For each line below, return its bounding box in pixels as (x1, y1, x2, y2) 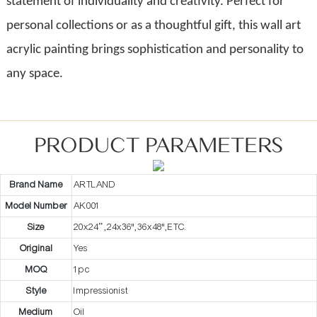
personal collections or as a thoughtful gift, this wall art (6, 18, 301, 33)
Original (19, 243, 53, 255)
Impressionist (74, 285, 128, 297)
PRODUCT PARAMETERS (34, 131, 283, 158)
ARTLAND (74, 179, 116, 191)
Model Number (5, 200, 67, 212)
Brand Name (9, 179, 63, 191)
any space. (6, 67, 63, 81)
